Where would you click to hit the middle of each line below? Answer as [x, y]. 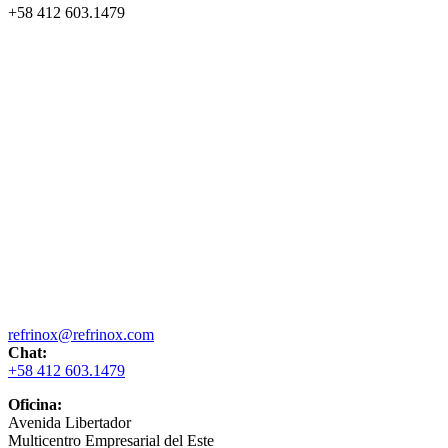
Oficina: [35, 404]
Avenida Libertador [69, 422]
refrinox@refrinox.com [81, 334]
